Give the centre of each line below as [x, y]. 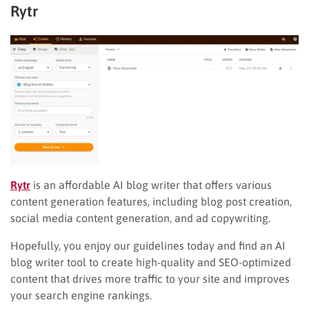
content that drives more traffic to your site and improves [150, 278]
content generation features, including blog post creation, [151, 201]
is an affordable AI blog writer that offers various [151, 185]
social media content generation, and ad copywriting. [140, 218]
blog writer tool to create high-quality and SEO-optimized [151, 262]
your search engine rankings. [82, 295]
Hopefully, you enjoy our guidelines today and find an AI [148, 245]
